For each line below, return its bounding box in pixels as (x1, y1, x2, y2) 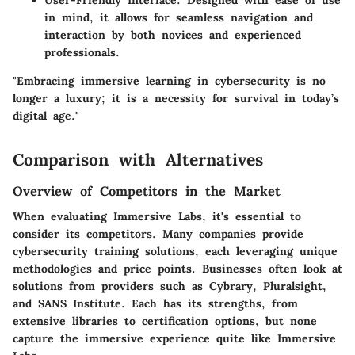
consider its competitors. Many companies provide (13, 227, 303, 242)
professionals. (44, 45, 120, 60)
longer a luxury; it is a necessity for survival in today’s (13, 91, 339, 106)
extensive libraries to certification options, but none (13, 314, 317, 329)
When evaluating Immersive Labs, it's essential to (13, 209, 301, 224)
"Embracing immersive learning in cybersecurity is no (13, 74, 326, 89)
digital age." (13, 109, 79, 124)
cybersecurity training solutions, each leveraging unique (13, 244, 338, 259)
